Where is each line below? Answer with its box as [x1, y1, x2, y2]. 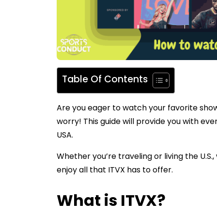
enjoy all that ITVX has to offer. [57, 164, 173, 176]
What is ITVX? [57, 189, 166, 212]
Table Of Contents [62, 73, 148, 86]
